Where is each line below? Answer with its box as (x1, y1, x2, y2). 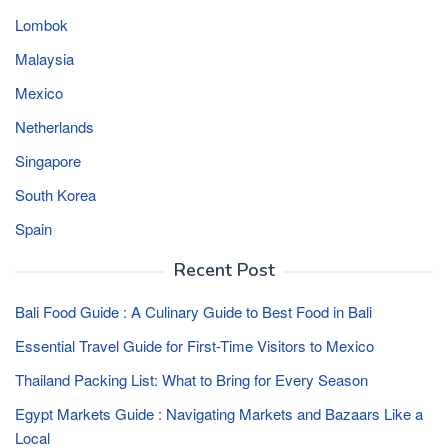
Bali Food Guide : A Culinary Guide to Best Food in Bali (15, 301, 372, 323)
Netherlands (15, 116, 94, 138)
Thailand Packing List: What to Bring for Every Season (15, 369, 368, 391)
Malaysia (15, 48, 74, 70)
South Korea (15, 184, 96, 206)
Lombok (15, 14, 68, 36)
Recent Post (173, 258, 275, 283)
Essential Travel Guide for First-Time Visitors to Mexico (15, 335, 374, 357)
